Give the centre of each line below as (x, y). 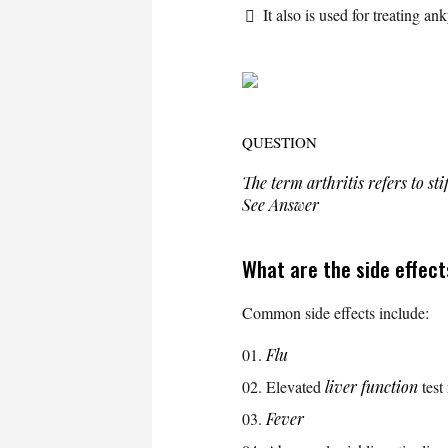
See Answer (280, 204)
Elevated (295, 386)
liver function (371, 386)
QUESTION (279, 141)
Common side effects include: (335, 312)
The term (274, 182)
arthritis (335, 182)
